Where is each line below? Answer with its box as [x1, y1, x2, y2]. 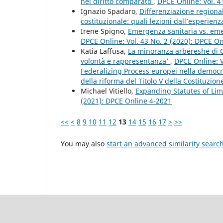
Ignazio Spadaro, [81, 6, 139, 16]
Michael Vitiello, [81, 86, 135, 96]
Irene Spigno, [81, 26, 128, 36]
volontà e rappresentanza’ [81, 56, 170, 66]
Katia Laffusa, [81, 46, 128, 56]
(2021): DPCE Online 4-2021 [81, 96, 172, 106]
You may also [61, 138, 107, 148]
